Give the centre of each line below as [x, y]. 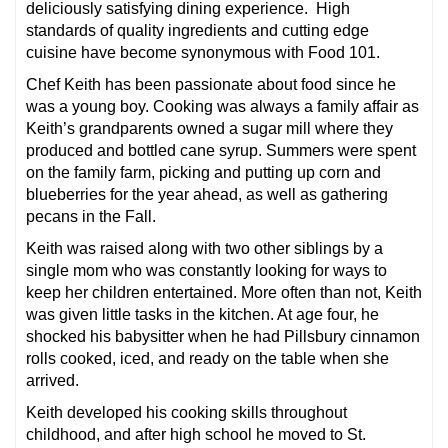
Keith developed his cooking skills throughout [186, 412]
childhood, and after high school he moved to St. [196, 434]
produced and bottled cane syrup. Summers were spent [221, 150]
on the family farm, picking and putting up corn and [203, 172]
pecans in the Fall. [91, 216]
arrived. [52, 380]
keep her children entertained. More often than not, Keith [224, 292]
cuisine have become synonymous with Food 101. [203, 52]
